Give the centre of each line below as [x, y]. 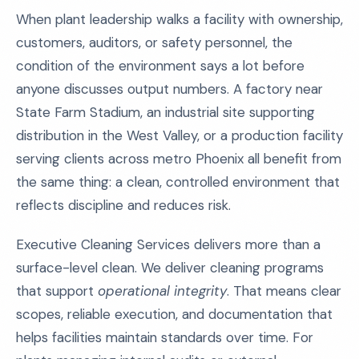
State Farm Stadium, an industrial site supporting [165, 112]
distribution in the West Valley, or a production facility [179, 135]
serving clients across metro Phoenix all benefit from [179, 159]
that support [57, 291]
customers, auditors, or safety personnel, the [154, 42]
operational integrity [162, 291]
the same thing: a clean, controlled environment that [178, 182]
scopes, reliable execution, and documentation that [174, 314]
